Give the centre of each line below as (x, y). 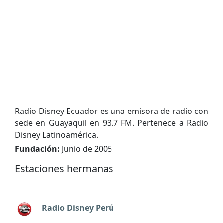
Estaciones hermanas (64, 168)
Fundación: (37, 149)
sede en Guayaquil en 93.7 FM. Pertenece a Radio (111, 123)
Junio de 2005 (86, 149)
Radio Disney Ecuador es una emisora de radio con (111, 111)
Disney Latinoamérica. (56, 135)
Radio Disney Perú (78, 208)
